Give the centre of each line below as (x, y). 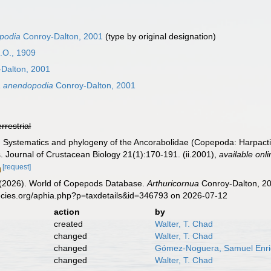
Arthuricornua (173, 183)
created (68, 224)
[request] (17, 167)
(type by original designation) (160, 36)
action (67, 211)
